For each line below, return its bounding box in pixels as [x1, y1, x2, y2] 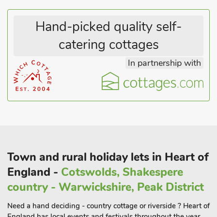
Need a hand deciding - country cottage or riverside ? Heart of [7, 201, 210, 211]
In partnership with [128, 57, 201, 69]
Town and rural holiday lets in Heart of [7, 150, 209, 165]
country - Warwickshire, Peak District [7, 180, 204, 195]
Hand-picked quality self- [35, 18, 182, 36]
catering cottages [58, 36, 159, 54]
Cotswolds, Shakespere [61, 165, 183, 180]
